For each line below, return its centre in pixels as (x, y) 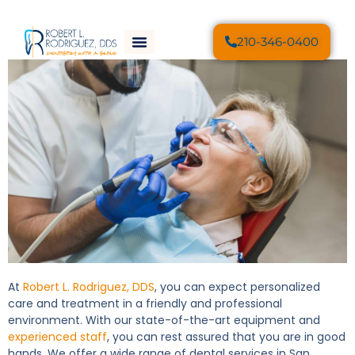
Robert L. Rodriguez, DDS (89, 286)
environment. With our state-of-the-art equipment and (164, 320)
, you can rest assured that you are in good (226, 336)
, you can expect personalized (237, 286)
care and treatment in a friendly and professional (145, 303)
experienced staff (57, 336)
